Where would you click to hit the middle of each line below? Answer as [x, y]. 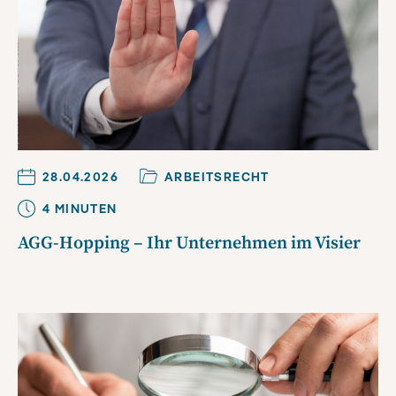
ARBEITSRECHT [217, 177]
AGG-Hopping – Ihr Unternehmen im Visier [189, 244]
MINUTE [79, 209]
